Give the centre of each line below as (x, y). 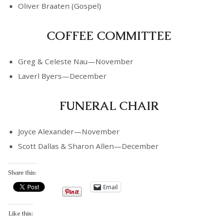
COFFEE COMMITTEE (109, 36)
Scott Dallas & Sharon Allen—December (88, 146)
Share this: (22, 173)
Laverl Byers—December (62, 76)
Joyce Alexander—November (69, 132)
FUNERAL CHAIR (109, 106)
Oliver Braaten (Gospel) (59, 6)
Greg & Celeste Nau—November (75, 62)
